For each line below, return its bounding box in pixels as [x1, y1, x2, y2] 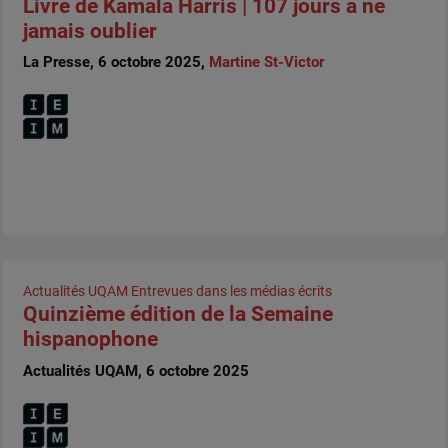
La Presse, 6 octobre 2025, [22, 53, 209, 72]
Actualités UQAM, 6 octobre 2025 [22, 361, 249, 380]
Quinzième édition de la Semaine [22, 302, 333, 327]
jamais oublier [22, 18, 157, 43]
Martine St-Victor [208, 53, 324, 72]
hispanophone [22, 327, 158, 352]
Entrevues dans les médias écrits [130, 283, 332, 300]
